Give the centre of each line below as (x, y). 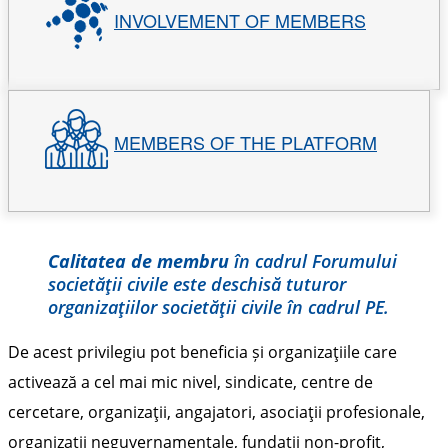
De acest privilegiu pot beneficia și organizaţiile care (202, 351)
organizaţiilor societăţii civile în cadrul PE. (218, 306)
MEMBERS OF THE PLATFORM (245, 141)
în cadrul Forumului (313, 260)
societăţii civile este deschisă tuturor (197, 283)
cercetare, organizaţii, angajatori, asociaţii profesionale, (216, 411)
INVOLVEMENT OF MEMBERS (240, 19)
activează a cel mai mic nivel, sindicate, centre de (190, 381)
